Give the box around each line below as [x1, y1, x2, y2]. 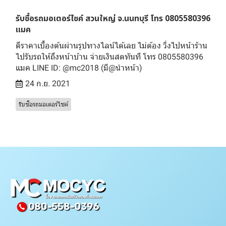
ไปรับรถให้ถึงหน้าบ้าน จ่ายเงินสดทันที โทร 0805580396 [16, 51, 203, 62]
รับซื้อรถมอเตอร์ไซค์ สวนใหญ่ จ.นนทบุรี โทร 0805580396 [16, 12, 210, 25]
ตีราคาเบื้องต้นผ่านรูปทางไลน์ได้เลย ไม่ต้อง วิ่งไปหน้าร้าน [16, 40, 207, 50]
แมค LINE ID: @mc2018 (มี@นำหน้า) [16, 63, 142, 73]
